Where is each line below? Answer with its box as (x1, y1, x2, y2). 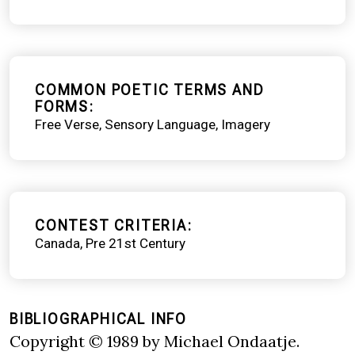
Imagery (221, 116, 270, 132)
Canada (35, 235, 80, 251)
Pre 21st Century (86, 235, 185, 251)
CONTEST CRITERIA (35, 216, 187, 234)
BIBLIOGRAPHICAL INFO (10, 310, 187, 327)
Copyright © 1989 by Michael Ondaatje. (10, 330, 300, 351)
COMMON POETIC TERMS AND (35, 81, 265, 98)
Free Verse (35, 116, 99, 132)
